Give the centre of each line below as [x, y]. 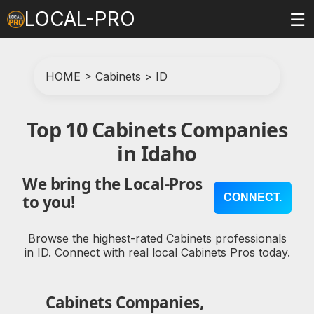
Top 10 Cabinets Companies [157, 129]
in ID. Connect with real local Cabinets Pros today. [157, 252]
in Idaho [157, 153]
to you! [49, 203]
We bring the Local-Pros [112, 184]
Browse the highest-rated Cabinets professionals [157, 238]
